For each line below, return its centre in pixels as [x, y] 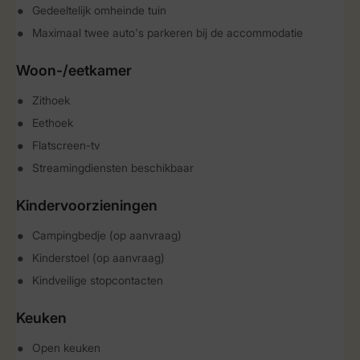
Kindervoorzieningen [87, 205]
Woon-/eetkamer [74, 70]
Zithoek [51, 100]
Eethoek [53, 123]
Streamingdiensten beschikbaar [113, 168]
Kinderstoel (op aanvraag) [98, 258]
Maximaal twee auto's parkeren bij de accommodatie [168, 33]
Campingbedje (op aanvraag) [107, 235]
